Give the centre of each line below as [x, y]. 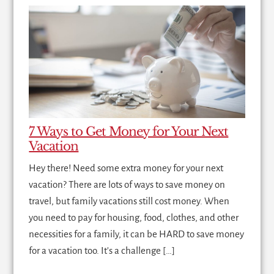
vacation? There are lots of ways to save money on [127, 185]
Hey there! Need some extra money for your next [126, 168]
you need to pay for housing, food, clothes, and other [134, 218]
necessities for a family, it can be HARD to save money [137, 234]
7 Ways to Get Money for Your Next [129, 132]
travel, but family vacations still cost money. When [129, 201]
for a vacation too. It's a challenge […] [102, 251]
